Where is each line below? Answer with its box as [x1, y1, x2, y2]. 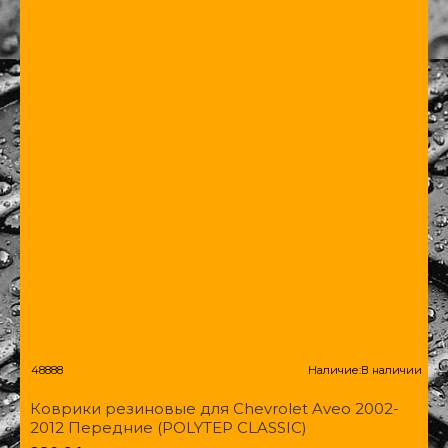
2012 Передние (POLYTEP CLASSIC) [30, 417, 307, 437]
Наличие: [307, 362, 361, 377]
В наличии [360, 362, 422, 377]
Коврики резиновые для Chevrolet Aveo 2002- [30, 398, 399, 418]
